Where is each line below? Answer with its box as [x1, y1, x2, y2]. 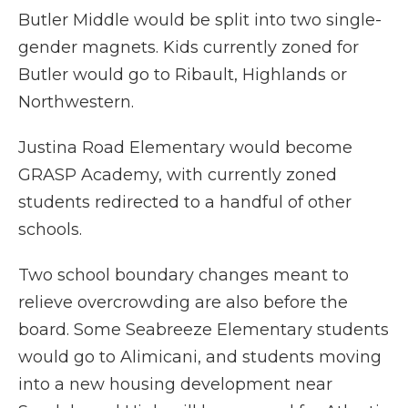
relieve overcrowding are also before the [18, 292, 348, 313]
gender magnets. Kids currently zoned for [18, 37, 359, 58]
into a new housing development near [18, 374, 332, 395]
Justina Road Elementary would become [18, 138, 352, 158]
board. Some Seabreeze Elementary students [18, 320, 389, 341]
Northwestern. [18, 92, 134, 113]
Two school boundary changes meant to [18, 265, 349, 286]
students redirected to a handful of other [18, 192, 352, 213]
